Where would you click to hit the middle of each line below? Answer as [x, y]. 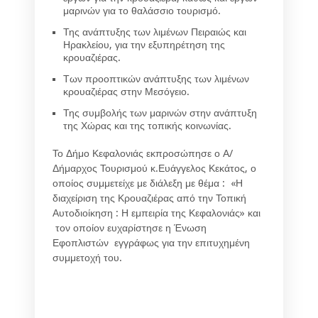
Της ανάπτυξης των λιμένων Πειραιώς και [155, 32]
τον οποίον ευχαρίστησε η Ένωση [130, 227]
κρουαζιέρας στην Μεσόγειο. [126, 91]
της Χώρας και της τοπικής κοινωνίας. [147, 125]
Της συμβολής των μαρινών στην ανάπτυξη [160, 113]
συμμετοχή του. [87, 257]
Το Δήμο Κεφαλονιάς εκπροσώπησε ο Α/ [143, 153]
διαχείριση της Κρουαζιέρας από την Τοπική [149, 198]
